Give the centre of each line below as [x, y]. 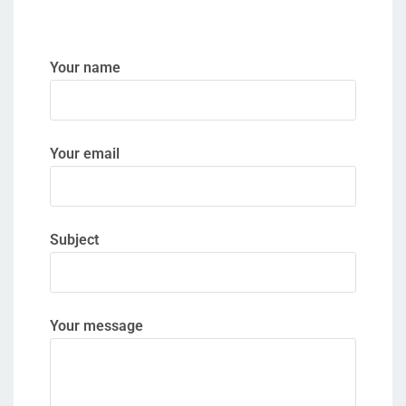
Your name [85, 68]
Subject [74, 240]
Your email [85, 154]
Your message [97, 326]
